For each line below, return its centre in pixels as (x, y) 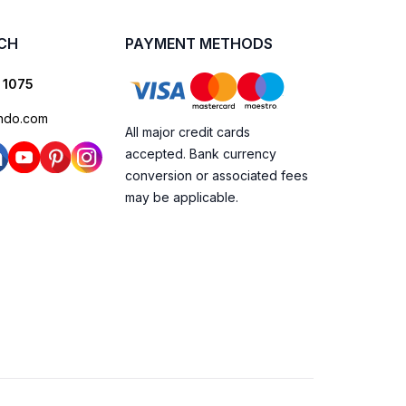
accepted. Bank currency (201, 154)
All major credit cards (188, 132)
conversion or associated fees (217, 175)
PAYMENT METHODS (199, 43)
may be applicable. (182, 197)
